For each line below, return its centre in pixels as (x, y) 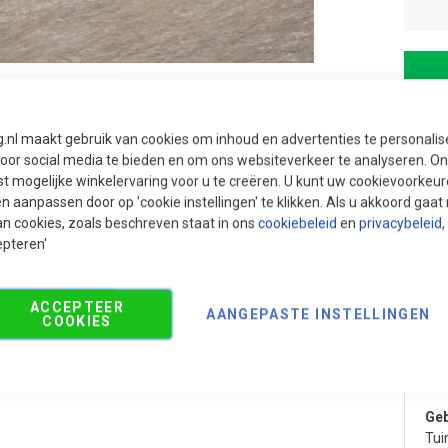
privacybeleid (400, 222)
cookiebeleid (297, 222)
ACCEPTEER (77, 306)
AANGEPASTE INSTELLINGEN (318, 313)
